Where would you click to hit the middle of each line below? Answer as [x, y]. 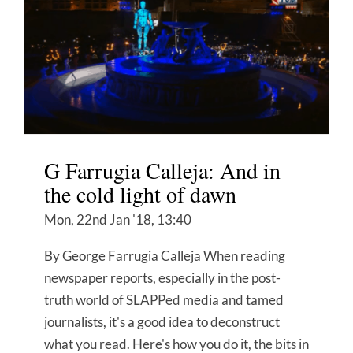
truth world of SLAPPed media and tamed [164, 299]
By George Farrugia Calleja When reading [165, 255]
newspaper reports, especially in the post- [162, 277]
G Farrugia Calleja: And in [162, 170]
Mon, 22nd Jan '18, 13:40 [118, 219]
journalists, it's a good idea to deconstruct [162, 321]
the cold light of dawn [140, 193]
